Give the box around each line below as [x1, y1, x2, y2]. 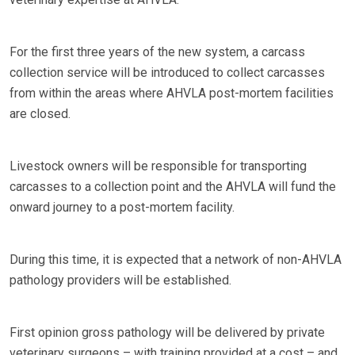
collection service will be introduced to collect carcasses [10, 65, 325, 81]
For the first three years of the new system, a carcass [10, 44, 305, 60]
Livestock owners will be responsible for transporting [10, 158, 307, 174]
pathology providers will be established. [10, 273, 231, 288]
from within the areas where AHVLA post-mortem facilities [10, 86, 334, 101]
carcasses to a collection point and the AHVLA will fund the [10, 179, 336, 195]
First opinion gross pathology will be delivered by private [10, 325, 325, 341]
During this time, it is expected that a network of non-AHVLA [10, 252, 342, 268]
